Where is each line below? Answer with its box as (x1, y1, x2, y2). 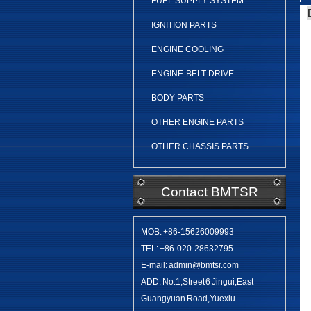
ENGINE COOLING (151, 44, 224, 54)
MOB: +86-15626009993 (141, 227, 234, 237)
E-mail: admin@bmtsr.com (141, 260, 239, 270)
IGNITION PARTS (151, 20, 217, 30)
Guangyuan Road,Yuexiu (141, 294, 235, 303)
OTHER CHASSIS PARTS (151, 142, 249, 151)
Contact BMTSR (161, 185, 258, 199)
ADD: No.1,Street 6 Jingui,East (141, 277, 253, 287)
